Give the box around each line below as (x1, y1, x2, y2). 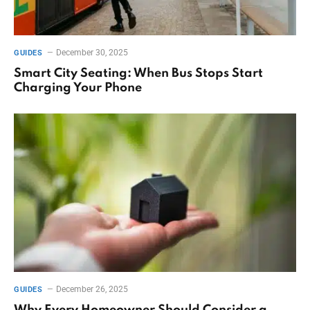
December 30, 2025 (56, 47, 129, 57)
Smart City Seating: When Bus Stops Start (14, 66, 263, 80)
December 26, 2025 (56, 284, 129, 295)
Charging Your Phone (14, 81, 142, 94)
